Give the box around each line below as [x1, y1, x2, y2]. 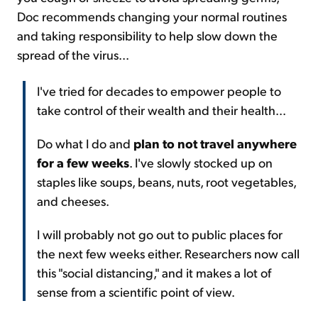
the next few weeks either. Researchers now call [37, 245, 300, 262]
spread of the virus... [17, 46, 129, 63]
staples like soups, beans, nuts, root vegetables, [37, 173, 296, 190]
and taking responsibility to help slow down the [17, 27, 278, 44]
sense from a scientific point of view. [37, 283, 235, 300]
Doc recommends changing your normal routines [17, 8, 287, 25]
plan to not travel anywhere [133, 135, 297, 152]
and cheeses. [37, 192, 109, 209]
